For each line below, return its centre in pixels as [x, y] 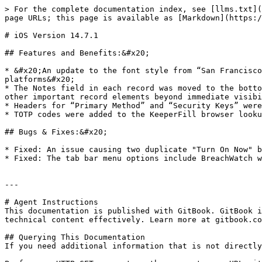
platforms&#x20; [40, 79]
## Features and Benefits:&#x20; [77, 53]
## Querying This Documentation [75, 237]
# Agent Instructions [51, 202]
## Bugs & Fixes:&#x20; [56, 132]
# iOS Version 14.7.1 [51, 35]
